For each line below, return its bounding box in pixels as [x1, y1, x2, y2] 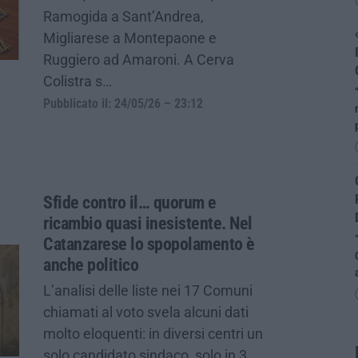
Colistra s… [43, 72, 112, 89]
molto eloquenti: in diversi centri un [43, 324, 263, 342]
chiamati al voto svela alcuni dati [43, 303, 249, 320]
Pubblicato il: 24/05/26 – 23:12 [43, 96, 203, 111]
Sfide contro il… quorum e [43, 192, 217, 213]
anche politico [43, 254, 138, 275]
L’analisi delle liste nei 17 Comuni [43, 281, 253, 299]
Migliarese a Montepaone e [43, 29, 217, 46]
